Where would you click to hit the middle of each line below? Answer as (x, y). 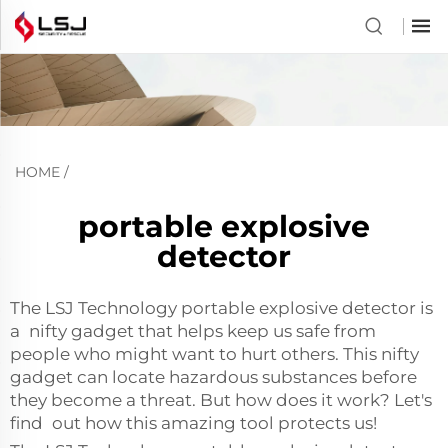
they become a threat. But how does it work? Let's (221, 400)
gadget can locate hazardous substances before (218, 377)
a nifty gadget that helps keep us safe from (193, 331)
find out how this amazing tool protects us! (193, 423)
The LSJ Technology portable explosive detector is (221, 308)
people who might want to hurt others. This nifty (214, 354)
